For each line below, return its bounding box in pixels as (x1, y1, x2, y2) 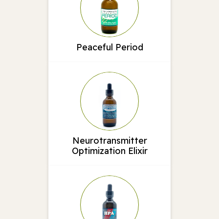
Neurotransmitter (72, 134, 147, 146)
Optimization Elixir (71, 145, 148, 156)
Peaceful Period (76, 41, 143, 53)
